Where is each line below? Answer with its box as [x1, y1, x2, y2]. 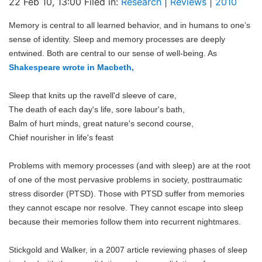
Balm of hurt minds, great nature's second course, [9, 119, 194, 129]
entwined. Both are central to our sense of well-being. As [9, 49, 217, 58]
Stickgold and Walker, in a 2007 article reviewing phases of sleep [9, 245, 247, 255]
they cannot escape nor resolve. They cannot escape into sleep [9, 203, 243, 213]
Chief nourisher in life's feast [9, 133, 113, 143]
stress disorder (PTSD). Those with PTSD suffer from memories [9, 189, 244, 199]
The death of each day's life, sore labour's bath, [9, 105, 185, 115]
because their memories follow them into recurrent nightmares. [9, 217, 241, 227]
